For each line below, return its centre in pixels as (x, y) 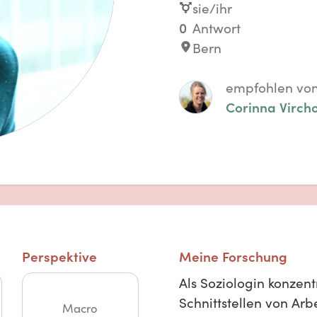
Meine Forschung (233, 256)
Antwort (216, 27)
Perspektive (60, 256)
